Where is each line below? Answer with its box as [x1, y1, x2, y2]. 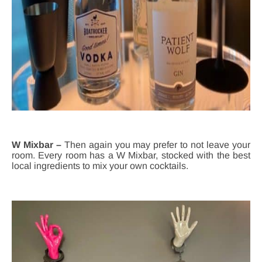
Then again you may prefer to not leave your [64, 140, 251, 150]
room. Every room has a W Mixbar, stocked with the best [12, 150, 250, 161]
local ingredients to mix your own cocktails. [12, 161, 188, 171]
